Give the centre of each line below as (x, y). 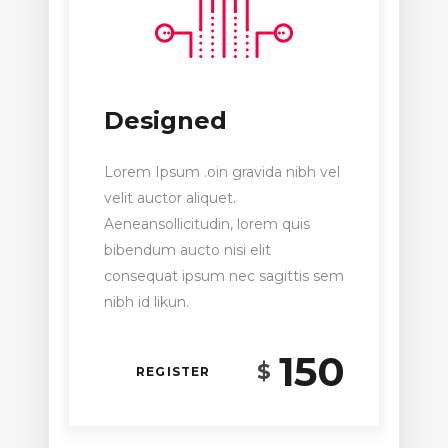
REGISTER (173, 372)
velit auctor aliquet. (170, 197)
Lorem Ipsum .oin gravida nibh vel (222, 171)
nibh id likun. (146, 301)
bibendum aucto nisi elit (187, 249)
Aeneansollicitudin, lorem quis (207, 223)
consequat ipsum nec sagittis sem (224, 275)
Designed (165, 120)
